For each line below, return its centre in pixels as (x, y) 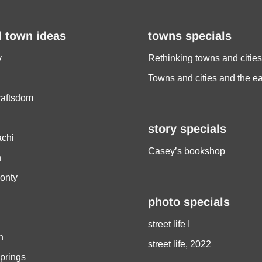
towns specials (190, 36)
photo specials (189, 202)
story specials (187, 129)
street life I (169, 225)
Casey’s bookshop (187, 151)
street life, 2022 (180, 244)
